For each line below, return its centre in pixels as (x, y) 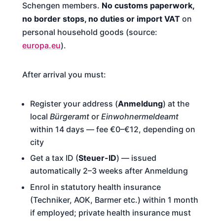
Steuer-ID (97, 158)
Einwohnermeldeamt (140, 116)
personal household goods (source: (90, 32)
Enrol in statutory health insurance (95, 187)
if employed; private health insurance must (110, 212)
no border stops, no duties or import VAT (101, 18)
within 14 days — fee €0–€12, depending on (112, 129)
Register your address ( (74, 103)
